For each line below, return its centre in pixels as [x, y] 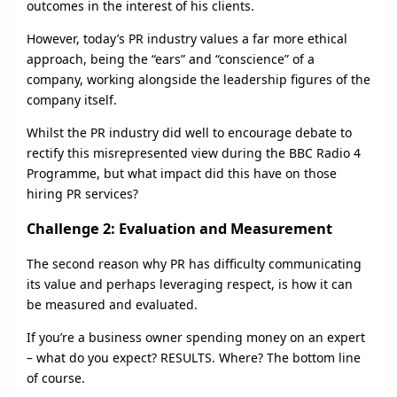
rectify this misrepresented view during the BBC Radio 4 [193, 153]
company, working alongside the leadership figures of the [198, 80]
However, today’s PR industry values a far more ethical [187, 39]
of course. [55, 378]
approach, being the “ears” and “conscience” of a [170, 59]
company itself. [71, 100]
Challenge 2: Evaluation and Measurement [179, 228]
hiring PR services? [82, 194]
